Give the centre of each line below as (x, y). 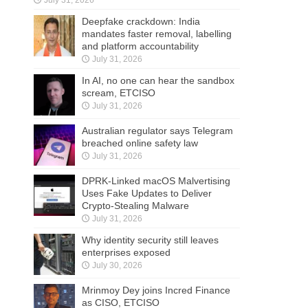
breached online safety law (140, 143)
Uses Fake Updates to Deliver (147, 193)
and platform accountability (140, 46)
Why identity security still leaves (150, 240)
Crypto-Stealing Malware (135, 205)
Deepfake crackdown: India (141, 21)
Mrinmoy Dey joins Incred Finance (156, 290)
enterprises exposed (126, 252)
